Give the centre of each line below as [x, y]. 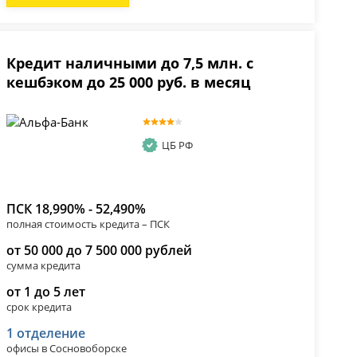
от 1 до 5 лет [45, 292]
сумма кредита [43, 266]
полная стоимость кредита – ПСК [88, 224]
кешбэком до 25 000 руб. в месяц [128, 82]
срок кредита [39, 307]
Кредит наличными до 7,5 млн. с [129, 63]
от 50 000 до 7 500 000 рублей [99, 251]
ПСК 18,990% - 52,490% [76, 209]
